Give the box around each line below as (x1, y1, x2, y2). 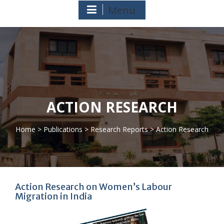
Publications (43, 124, 82, 134)
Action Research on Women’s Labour (15, 181, 172, 192)
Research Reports (90, 124, 148, 134)
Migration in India (15, 190, 92, 202)
